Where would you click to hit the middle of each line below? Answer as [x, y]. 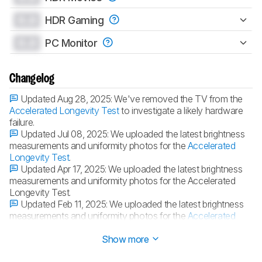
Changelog [32, 79]
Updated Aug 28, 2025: [66, 99]
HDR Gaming [76, 20]
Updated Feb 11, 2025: [64, 204]
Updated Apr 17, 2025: [63, 169]
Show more [127, 239]
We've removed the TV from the [178, 99]
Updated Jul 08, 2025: [65, 134]
